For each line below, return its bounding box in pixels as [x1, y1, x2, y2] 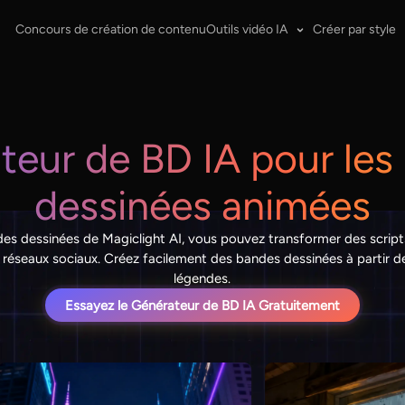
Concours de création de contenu [14, 21, 206, 37]
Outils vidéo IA [205, 21, 287, 37]
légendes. [174, 270, 231, 287]
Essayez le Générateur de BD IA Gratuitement [64, 297, 340, 314]
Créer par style [312, 21, 396, 37]
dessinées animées [33, 181, 371, 231]
